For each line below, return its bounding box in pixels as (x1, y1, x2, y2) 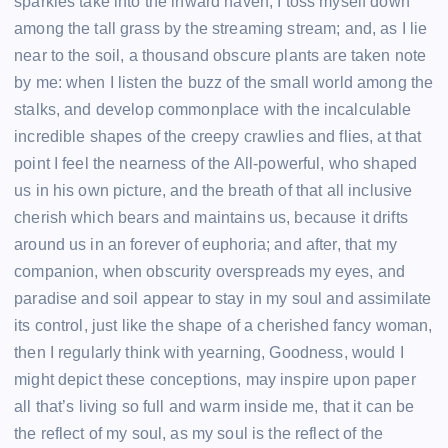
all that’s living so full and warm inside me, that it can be (14, 398, 415, 416)
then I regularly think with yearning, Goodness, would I (14, 344, 404, 362)
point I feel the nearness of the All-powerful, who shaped (14, 155, 418, 173)
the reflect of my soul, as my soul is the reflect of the (14, 425, 383, 443)
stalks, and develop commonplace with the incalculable (14, 101, 412, 119)
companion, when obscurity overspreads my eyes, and (14, 263, 406, 281)
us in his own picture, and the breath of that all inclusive (14, 182, 413, 200)
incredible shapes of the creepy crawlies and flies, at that (14, 128, 422, 146)
